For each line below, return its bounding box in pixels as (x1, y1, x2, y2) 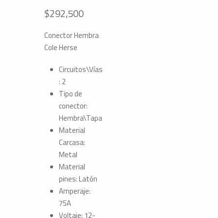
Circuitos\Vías (58, 64, 103, 75)
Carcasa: (58, 137, 85, 148)
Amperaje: (58, 185, 91, 197)
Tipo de (58, 88, 82, 99)
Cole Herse (44, 42, 77, 53)
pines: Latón (58, 173, 97, 184)
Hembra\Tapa (58, 112, 102, 124)
